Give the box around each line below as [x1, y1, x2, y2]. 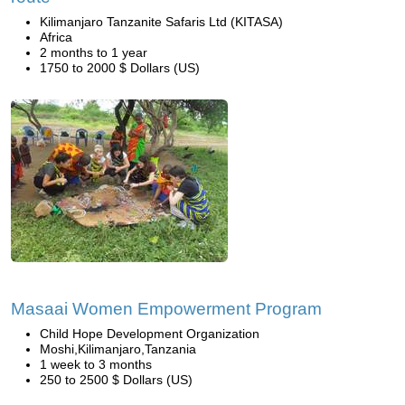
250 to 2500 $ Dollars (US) [40, 372, 193, 387]
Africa [40, 30, 72, 44]
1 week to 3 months [40, 357, 152, 372]
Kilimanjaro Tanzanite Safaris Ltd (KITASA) [40, 14, 283, 29]
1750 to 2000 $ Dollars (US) [40, 61, 200, 75]
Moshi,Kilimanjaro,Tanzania [40, 342, 196, 356]
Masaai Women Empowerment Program [11, 299, 322, 318]
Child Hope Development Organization [40, 326, 259, 341]
